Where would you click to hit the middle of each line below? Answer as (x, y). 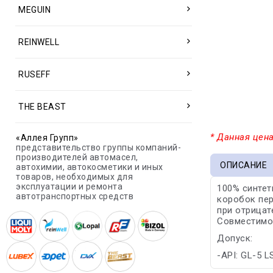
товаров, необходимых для (74, 177)
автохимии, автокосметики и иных (90, 167)
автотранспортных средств (75, 196)
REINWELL (39, 42)
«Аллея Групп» (47, 138)
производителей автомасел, (77, 157)
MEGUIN (34, 10)
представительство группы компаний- (98, 147)
